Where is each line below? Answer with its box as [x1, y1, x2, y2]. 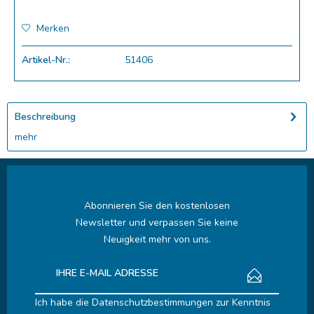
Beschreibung [15, 110, 76, 123]
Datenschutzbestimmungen [92, 296, 213, 309]
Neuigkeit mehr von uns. [103, 233, 211, 246]
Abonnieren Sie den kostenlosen [84, 199, 230, 212]
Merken [36, 22, 69, 35]
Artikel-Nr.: [22, 53, 70, 67]
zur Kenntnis [213, 296, 271, 309]
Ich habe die [35, 296, 92, 309]
